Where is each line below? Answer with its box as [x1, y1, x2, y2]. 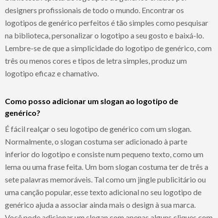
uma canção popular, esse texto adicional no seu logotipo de [5, 187, 201, 197]
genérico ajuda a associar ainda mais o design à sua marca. [5, 200, 196, 209]
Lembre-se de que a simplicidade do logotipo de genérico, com [5, 43, 212, 53]
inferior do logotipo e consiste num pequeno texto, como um [5, 149, 203, 159]
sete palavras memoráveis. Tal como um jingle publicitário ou [5, 174, 206, 184]
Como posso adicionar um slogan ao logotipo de [5, 96, 178, 106]
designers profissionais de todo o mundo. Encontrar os [5, 5, 184, 15]
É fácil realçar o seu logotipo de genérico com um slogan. [5, 124, 191, 133]
